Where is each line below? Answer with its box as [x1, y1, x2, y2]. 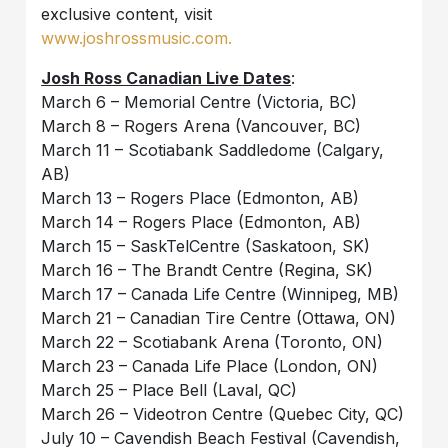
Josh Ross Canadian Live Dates [41, 68, 292, 89]
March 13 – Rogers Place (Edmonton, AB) [41, 188, 360, 209]
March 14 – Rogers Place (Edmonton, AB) [41, 212, 362, 233]
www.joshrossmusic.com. [41, 28, 233, 49]
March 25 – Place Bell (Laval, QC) [41, 380, 298, 401]
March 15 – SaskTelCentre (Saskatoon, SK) [41, 236, 371, 257]
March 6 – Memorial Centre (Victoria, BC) [41, 92, 358, 113]
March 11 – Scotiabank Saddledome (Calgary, [41, 140, 385, 161]
